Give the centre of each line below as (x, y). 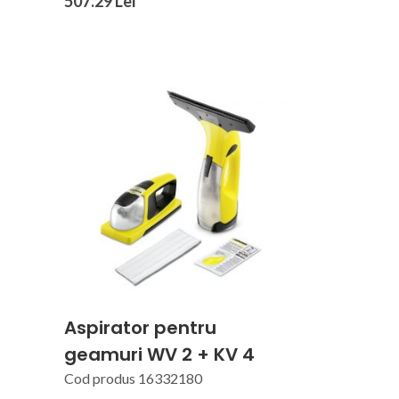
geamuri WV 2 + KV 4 (159, 354)
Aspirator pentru (140, 327)
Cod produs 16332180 (133, 378)
